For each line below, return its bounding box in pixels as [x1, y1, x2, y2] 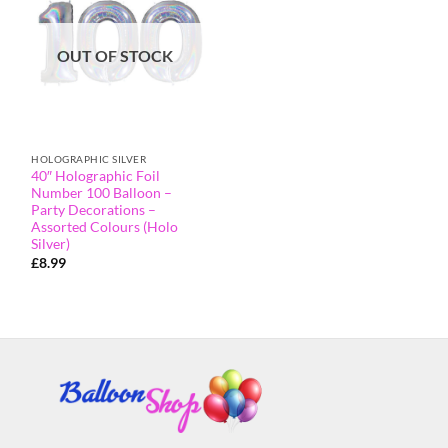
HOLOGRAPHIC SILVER [31, 153, 147, 166]
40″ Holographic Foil [31, 168, 161, 185]
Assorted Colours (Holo [31, 219, 179, 236]
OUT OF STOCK [56, 46, 173, 66]
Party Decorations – [31, 202, 157, 219]
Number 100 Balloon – [31, 185, 173, 202]
